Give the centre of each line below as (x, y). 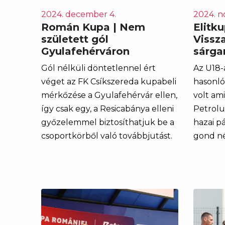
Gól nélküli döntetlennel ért (98, 68)
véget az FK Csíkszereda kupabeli (109, 81)
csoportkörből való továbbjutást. (107, 136)
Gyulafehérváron (85, 51)
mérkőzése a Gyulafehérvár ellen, (109, 95)
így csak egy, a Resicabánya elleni (107, 108)
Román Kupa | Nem (93, 27)
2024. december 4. (79, 14)
